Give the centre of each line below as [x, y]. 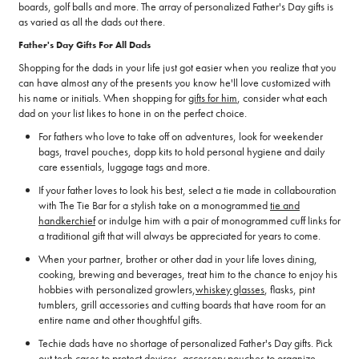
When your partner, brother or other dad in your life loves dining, [178, 259]
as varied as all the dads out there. [92, 22]
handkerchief [67, 221]
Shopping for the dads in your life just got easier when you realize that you [177, 68]
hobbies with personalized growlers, [117, 290]
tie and [285, 206]
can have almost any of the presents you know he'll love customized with [175, 83]
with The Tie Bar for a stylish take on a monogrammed [154, 206]
